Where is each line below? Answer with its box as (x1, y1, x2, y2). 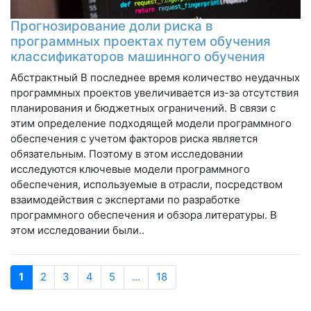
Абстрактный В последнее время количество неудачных (10, 70, 300, 84)
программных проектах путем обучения (10, 33, 271, 49)
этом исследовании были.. (10, 223, 144, 237)
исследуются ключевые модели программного (10, 162, 250, 176)
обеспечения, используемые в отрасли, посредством (10, 177, 283, 191)
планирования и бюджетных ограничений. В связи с (10, 101, 276, 115)
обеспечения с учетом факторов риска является (10, 131, 258, 145)
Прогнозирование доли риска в (10, 17, 213, 34)
